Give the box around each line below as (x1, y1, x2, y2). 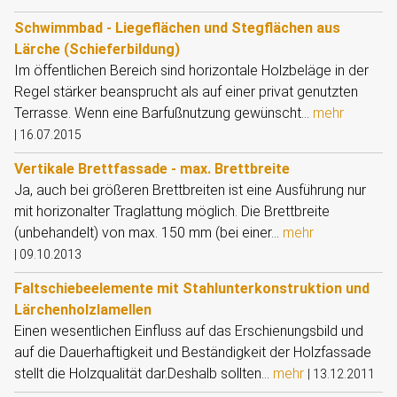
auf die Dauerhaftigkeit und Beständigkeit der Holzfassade (14, 344, 371, 361)
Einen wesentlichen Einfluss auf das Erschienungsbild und (14, 323, 363, 339)
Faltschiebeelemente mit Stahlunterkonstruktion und (14, 280, 370, 297)
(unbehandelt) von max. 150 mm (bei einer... (14, 224, 283, 241)
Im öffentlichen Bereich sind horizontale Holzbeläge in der (14, 62, 369, 79)
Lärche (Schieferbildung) (14, 41, 180, 58)
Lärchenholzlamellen (14, 301, 152, 318)
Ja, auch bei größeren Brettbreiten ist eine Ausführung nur (14, 182, 366, 198)
